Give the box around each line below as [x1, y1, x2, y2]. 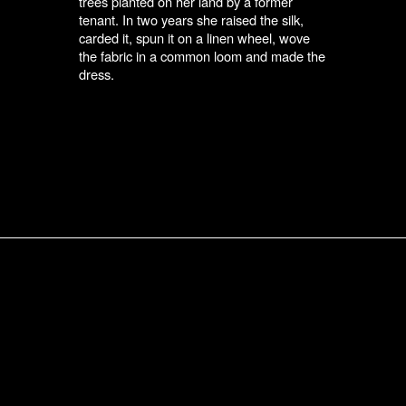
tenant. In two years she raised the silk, [79, 10, 304, 30]
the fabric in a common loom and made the [79, 46, 326, 66]
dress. [79, 64, 115, 84]
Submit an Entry [235, 334, 374, 354]
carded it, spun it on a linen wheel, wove [79, 28, 311, 48]
